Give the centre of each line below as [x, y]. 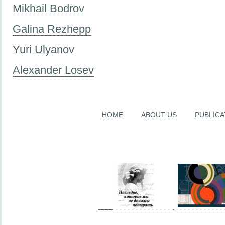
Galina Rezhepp [52, 29]
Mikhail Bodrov [48, 8]
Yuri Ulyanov [43, 49]
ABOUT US [159, 115]
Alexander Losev [53, 70]
